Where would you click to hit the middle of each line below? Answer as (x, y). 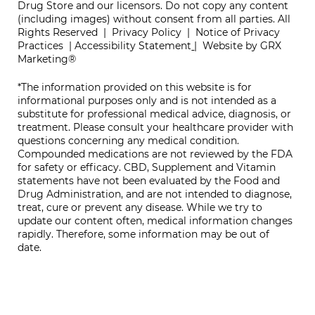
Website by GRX (242, 46)
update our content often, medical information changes (155, 220)
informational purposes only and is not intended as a (147, 100)
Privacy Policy (147, 33)
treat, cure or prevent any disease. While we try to (140, 207)
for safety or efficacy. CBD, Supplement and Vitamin (147, 167)
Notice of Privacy (238, 33)
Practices (41, 46)
